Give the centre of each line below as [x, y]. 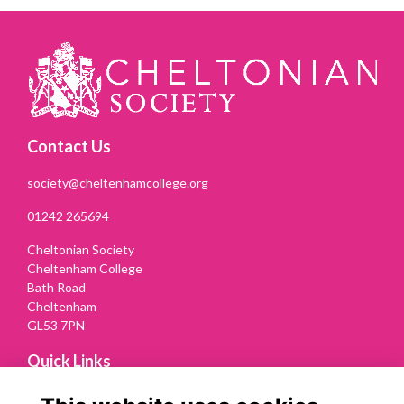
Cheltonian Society [81, 249]
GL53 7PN [56, 325]
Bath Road [56, 287]
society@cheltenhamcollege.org [118, 182]
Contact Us [69, 146]
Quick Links [69, 360]
